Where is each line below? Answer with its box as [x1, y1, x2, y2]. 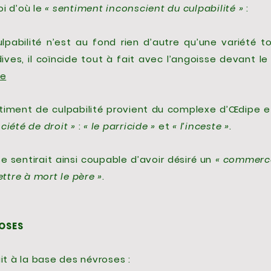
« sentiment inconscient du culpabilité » [45, 2, 244, 15]
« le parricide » [83, 120, 155, 132]
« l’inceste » [172, 120, 229, 132]
